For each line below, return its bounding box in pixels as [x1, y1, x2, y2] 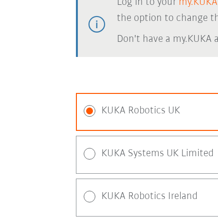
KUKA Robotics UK [101, 105, 180, 116]
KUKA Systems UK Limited [101, 148, 214, 159]
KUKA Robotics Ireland [101, 191, 198, 202]
